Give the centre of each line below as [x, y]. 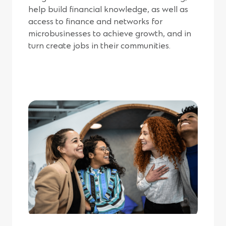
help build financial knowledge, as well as [108, 10]
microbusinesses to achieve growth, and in [110, 34]
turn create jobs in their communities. [99, 46]
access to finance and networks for [95, 22]
